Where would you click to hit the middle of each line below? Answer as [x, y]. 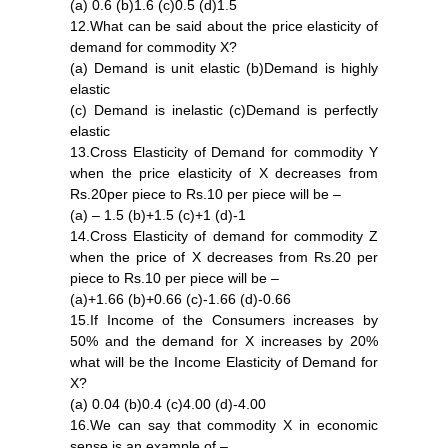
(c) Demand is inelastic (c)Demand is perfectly [224, 109]
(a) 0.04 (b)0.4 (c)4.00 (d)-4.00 [168, 403]
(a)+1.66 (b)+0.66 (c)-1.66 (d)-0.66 [180, 298]
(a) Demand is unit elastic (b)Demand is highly [224, 67]
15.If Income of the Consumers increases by [224, 319]
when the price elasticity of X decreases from [224, 172]
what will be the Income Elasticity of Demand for [224, 361]
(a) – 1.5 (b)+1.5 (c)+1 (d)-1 [158, 214]
